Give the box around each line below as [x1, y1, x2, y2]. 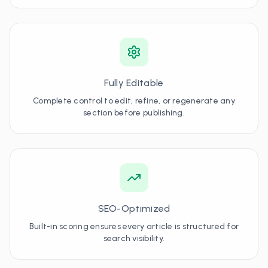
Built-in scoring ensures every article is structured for [29, 221, 239, 232]
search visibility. [103, 233, 165, 243]
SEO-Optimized [98, 203, 170, 214]
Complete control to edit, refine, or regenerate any [33, 96, 235, 106]
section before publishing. [83, 108, 185, 118]
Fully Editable [104, 77, 164, 89]
